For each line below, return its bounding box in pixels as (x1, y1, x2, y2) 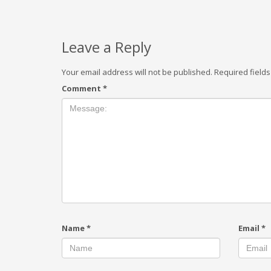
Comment (62, 83, 103, 94)
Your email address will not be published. (62, 67, 212, 77)
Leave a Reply (62, 37, 151, 57)
